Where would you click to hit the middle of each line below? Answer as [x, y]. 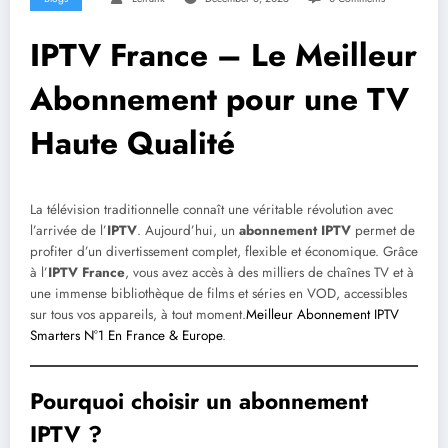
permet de [383, 230]
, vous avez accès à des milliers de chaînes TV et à [269, 272]
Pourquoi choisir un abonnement [199, 400]
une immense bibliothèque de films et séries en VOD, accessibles [218, 293]
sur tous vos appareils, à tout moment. [138, 314]
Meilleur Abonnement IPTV [322, 314]
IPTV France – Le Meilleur [223, 54]
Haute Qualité [132, 142]
